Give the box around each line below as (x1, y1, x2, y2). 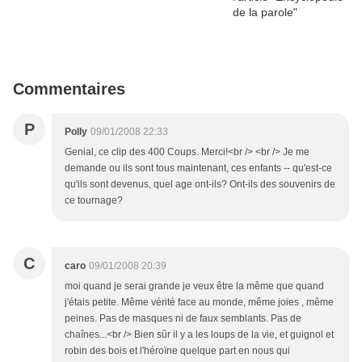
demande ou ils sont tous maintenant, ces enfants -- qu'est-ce (65, 162, 332, 174)
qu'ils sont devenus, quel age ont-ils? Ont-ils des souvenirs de (65, 179, 335, 190)
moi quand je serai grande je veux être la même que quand (65, 280, 324, 292)
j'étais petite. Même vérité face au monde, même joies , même (65, 297, 334, 308)
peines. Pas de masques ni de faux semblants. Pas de (65, 313, 301, 324)
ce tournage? (65, 195, 123, 206)
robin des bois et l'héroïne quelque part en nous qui (65, 345, 290, 356)
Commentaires (13, 80, 125, 98)
